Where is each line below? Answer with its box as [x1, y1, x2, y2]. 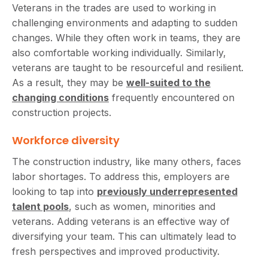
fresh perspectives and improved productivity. [12, 245, 220, 257]
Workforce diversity [12, 132, 120, 148]
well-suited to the [126, 76, 211, 89]
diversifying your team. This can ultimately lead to [12, 230, 236, 242]
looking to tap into [12, 185, 97, 197]
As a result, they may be [12, 76, 126, 89]
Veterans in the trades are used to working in [12, 1, 216, 14]
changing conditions [12, 91, 109, 103]
